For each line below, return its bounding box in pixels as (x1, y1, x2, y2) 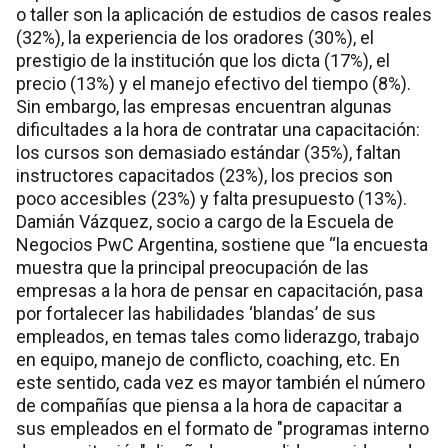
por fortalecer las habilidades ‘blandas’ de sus (16, 303, 376, 325)
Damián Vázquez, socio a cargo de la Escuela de (16, 211, 394, 233)
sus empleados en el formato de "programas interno (16, 418, 429, 440)
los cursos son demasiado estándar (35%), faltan (16, 142, 401, 164)
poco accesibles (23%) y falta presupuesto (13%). (16, 188, 407, 210)
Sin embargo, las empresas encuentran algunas (16, 96, 392, 118)
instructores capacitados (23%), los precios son (16, 165, 393, 187)
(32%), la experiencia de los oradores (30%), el (16, 27, 374, 49)
